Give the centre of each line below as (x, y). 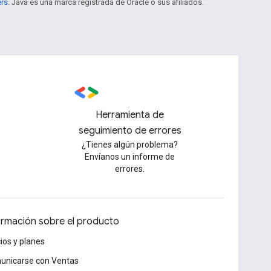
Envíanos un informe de (130, 157)
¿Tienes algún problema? (130, 145)
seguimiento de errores (130, 131)
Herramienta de (130, 115)
